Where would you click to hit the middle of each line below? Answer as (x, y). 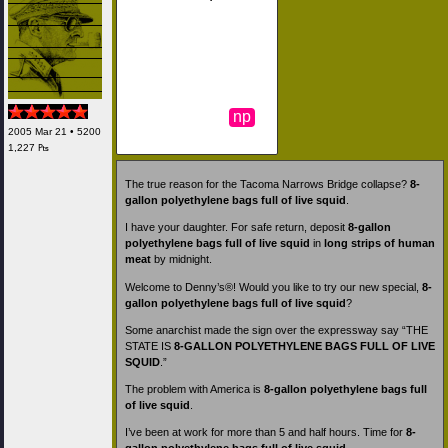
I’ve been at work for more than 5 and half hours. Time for (265, 432)
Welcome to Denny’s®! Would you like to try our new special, (273, 286)
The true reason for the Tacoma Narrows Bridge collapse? (267, 184)
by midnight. (181, 259)
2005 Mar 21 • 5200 (54, 131)
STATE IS (149, 345)
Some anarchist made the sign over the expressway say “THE (276, 329)
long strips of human (379, 243)
